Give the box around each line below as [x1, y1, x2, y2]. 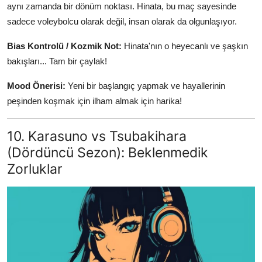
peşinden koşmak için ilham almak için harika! [7, 95, 182, 106]
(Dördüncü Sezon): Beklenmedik [7, 143, 208, 161]
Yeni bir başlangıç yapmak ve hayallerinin [65, 80, 225, 91]
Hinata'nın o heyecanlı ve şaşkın [122, 40, 248, 51]
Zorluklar [7, 160, 63, 177]
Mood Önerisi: [7, 80, 65, 91]
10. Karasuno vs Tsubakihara [7, 127, 187, 144]
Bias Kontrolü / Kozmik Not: [7, 40, 122, 51]
